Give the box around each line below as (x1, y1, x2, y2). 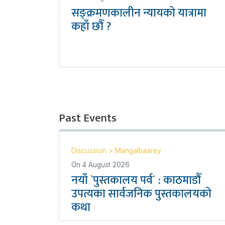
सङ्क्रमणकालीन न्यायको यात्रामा (71, 4, 206, 23)
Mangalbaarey (115, 147, 161, 155)
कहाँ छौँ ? (71, 17, 111, 36)
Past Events (59, 108, 117, 128)
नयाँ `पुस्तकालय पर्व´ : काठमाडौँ (71, 171, 201, 190)
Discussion (71, 147, 108, 155)
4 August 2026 (82, 161, 130, 169)
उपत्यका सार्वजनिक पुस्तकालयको (71, 184, 211, 203)
